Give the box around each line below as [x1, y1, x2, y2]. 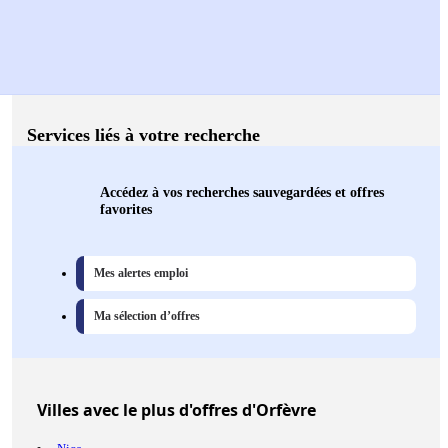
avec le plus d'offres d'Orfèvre [79, 399, 316, 422]
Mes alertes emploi [94, 266, 188, 281]
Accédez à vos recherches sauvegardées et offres [100, 184, 384, 201]
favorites [100, 201, 152, 218]
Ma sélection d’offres [94, 309, 200, 324]
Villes [37, 399, 79, 422]
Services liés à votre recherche [27, 125, 260, 146]
